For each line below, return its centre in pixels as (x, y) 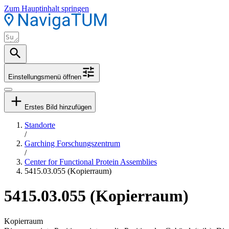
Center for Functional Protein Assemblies (91, 162)
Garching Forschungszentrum (72, 143)
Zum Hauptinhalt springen (47, 8)
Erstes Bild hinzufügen (58, 107)
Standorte (40, 125)
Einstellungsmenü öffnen (45, 77)
